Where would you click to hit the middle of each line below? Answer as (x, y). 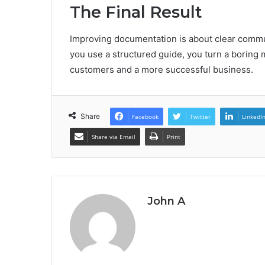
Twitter (200, 116)
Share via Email (114, 136)
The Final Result (136, 12)
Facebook (145, 116)
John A (166, 201)
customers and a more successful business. (161, 69)
